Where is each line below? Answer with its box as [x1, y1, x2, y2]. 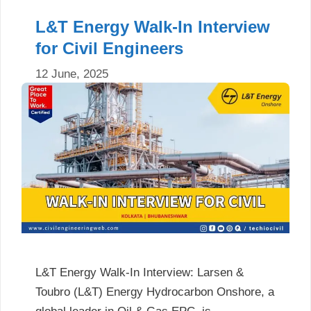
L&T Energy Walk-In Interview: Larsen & [35, 265, 244, 279]
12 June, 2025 [35, 67, 108, 81]
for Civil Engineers [35, 39, 183, 58]
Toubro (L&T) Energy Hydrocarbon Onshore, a [35, 285, 274, 299]
